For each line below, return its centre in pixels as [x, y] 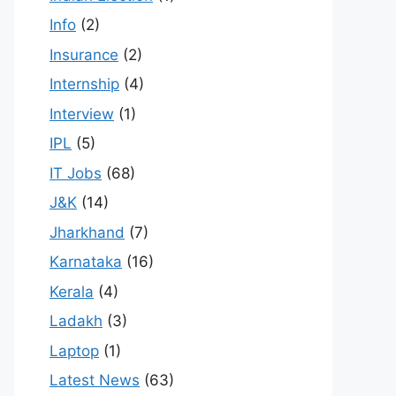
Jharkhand [87, 232]
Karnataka [86, 262]
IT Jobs [76, 173]
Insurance [84, 54]
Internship [84, 84]
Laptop [74, 350]
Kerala [72, 291]
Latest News [95, 381]
